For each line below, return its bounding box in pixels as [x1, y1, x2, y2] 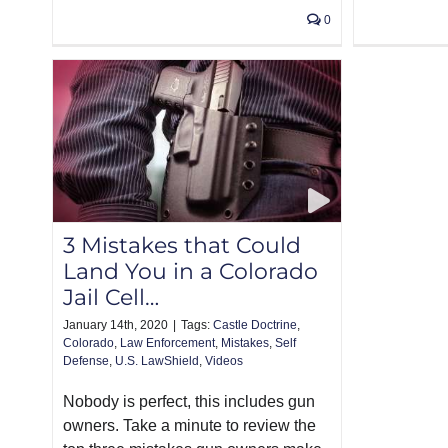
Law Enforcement [120, 336, 215, 351]
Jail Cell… [63, 284, 159, 312]
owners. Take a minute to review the [63, 417, 316, 435]
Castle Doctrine [213, 318, 297, 333]
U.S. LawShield [115, 354, 199, 369]
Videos [205, 354, 243, 369]
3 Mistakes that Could [63, 232, 301, 260]
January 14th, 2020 [63, 318, 168, 333]
